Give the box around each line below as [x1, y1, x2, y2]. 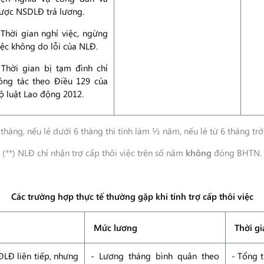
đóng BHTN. [212, 147, 262, 159]
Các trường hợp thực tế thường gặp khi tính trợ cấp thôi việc [11, 190, 253, 202]
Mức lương [94, 222, 137, 233]
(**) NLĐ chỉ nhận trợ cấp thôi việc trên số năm [2, 147, 186, 159]
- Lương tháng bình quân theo [91, 250, 219, 262]
